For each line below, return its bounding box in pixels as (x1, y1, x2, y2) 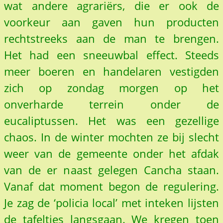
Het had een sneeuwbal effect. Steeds (4, 47, 219, 62)
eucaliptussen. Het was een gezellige (4, 113, 219, 128)
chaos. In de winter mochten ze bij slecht (4, 129, 219, 144)
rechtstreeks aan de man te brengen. (4, 31, 219, 46)
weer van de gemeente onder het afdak (4, 146, 219, 161)
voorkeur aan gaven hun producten (4, 14, 219, 29)
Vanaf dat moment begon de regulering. (4, 179, 219, 194)
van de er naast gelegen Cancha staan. (4, 162, 219, 177)
